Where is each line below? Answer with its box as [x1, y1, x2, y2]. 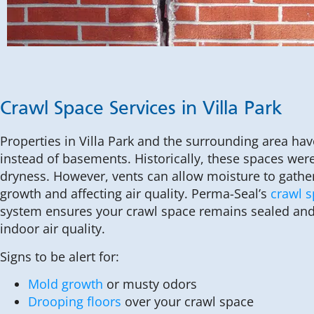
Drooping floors [28, 293, 121, 310]
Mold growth [28, 275, 103, 293]
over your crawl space [121, 293, 254, 310]
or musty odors [103, 275, 197, 293]
